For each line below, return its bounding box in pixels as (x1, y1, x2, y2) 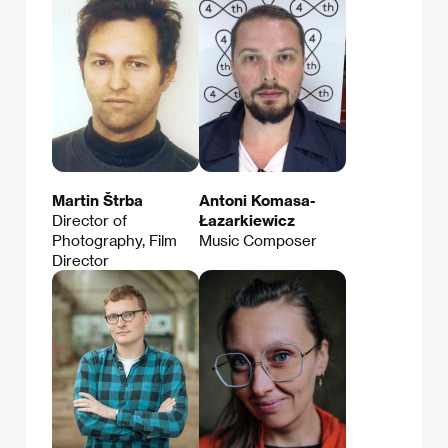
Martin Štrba (52, 191, 143, 210)
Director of (52, 211, 127, 230)
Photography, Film (52, 231, 177, 250)
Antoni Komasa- (199, 191, 315, 210)
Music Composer (199, 231, 317, 250)
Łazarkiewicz (199, 211, 295, 230)
